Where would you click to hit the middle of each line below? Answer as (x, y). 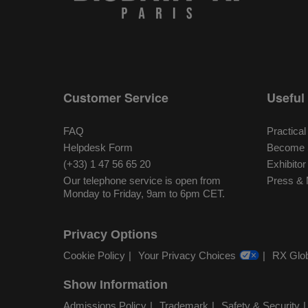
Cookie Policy (94, 256)
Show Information (115, 284)
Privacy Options (110, 234)
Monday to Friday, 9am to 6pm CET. (144, 193)
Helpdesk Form (98, 147)
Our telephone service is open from (142, 180)
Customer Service (116, 97)
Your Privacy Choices (187, 256)
